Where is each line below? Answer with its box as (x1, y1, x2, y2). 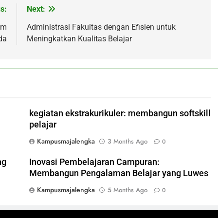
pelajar (29, 119, 56, 129)
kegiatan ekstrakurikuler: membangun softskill (29, 108, 211, 118)
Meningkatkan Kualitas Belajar (26, 34, 132, 43)
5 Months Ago (107, 185, 147, 195)
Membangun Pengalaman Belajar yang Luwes (29, 168, 208, 178)
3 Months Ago (107, 136, 147, 146)
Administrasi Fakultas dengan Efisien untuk (26, 22, 176, 32)
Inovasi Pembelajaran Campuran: (29, 157, 160, 167)
